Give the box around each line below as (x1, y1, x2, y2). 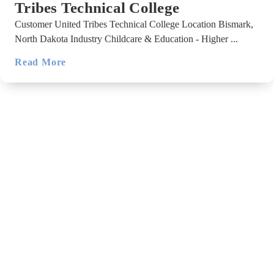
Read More (15, 56, 67, 67)
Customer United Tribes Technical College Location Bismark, (15, 18, 253, 29)
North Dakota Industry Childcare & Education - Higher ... (15, 33, 238, 44)
